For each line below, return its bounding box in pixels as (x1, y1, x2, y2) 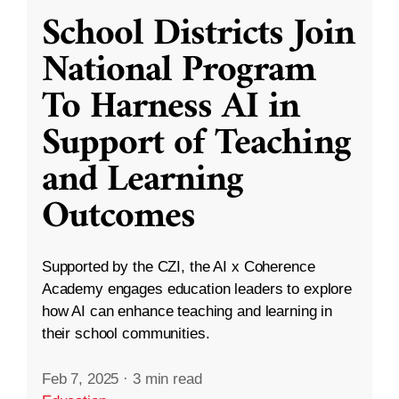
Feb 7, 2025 (41, 370, 119, 388)
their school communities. (41, 324, 210, 342)
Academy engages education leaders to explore (41, 280, 352, 297)
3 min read (132, 370, 202, 388)
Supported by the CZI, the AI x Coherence (41, 257, 315, 275)
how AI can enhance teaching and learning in (41, 302, 333, 320)
